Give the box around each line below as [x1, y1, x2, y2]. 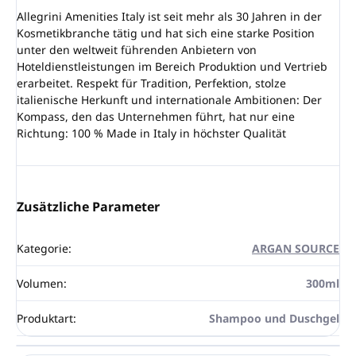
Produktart [17, 310, 73, 326]
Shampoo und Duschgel [209, 310, 339, 326]
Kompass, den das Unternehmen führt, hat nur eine [17, 108, 295, 124]
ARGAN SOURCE [252, 240, 339, 256]
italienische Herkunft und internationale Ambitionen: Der [17, 91, 322, 107]
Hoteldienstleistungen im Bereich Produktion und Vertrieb [17, 58, 327, 74]
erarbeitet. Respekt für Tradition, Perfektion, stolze [17, 75, 286, 91]
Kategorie [17, 240, 68, 256]
